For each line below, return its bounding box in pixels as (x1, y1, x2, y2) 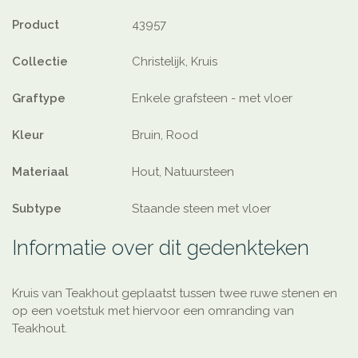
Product (12, 18, 59, 33)
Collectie (12, 54, 68, 70)
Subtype (12, 201, 62, 217)
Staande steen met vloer (132, 201, 271, 217)
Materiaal (12, 165, 69, 180)
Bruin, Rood (132, 128, 198, 143)
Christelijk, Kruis (132, 54, 217, 70)
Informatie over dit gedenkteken (12, 236, 309, 261)
